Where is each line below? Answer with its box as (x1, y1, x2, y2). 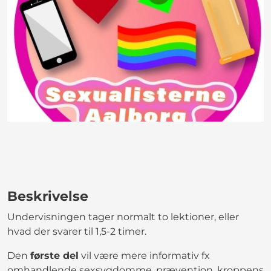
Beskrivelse (7, 188, 88, 204)
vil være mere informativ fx (79, 249, 210, 261)
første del (30, 249, 79, 261)
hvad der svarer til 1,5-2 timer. (7, 225, 149, 237)
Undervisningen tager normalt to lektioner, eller (7, 211, 239, 223)
